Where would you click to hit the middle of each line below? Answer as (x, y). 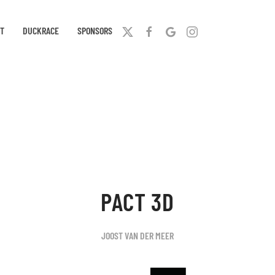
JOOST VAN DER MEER (137, 235)
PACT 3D (137, 201)
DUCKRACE (41, 30)
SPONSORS (95, 30)
